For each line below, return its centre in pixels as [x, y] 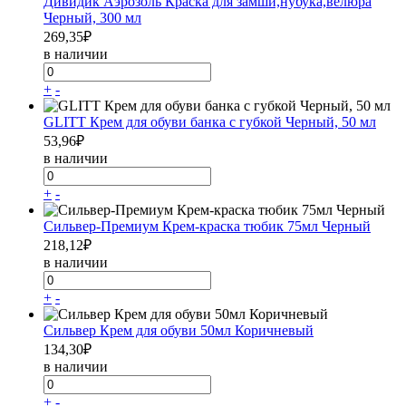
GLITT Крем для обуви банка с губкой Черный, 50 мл [210, 121]
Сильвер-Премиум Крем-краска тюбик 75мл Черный [207, 226]
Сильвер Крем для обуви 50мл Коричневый [179, 330]
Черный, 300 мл [92, 17]
